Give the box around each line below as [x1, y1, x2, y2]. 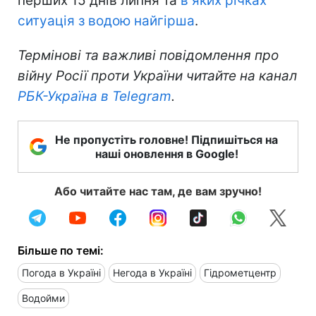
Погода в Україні [22, 267, 101, 279]
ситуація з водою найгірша [18, 13, 195, 30]
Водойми [22, 292, 65, 305]
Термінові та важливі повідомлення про [18, 47, 279, 64]
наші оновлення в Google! [95, 147, 238, 162]
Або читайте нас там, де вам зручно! [54, 184, 262, 199]
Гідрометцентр [204, 267, 276, 279]
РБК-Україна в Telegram [18, 88, 171, 105]
